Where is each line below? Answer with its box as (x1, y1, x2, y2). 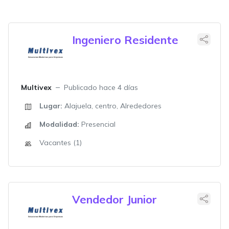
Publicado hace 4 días (64, 83, 138, 92)
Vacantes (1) (39, 138, 82, 147)
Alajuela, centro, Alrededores (62, 101, 162, 110)
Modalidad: (39, 120, 79, 129)
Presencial (79, 120, 116, 129)
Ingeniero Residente (72, 33, 178, 47)
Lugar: (39, 101, 62, 110)
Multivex (21, 83, 52, 92)
